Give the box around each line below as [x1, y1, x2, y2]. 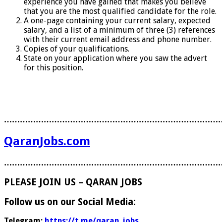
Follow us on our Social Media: [4, 196, 136, 207]
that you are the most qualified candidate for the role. [24, 6, 217, 16]
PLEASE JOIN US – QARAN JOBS [4, 176, 142, 187]
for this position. [24, 63, 83, 73]
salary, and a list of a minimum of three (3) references [24, 25, 215, 35]
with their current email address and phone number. [24, 35, 212, 45]
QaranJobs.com [4, 134, 90, 149]
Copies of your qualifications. [24, 44, 129, 54]
